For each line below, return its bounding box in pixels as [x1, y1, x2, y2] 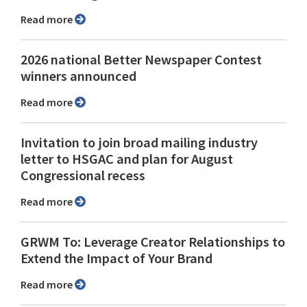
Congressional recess [21, 166, 145, 184]
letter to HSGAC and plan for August [21, 149, 233, 168]
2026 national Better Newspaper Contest [21, 50, 262, 69]
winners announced [21, 66, 136, 85]
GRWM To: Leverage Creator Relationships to [21, 232, 285, 251]
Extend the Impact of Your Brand [21, 249, 212, 267]
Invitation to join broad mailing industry [21, 133, 258, 151]
